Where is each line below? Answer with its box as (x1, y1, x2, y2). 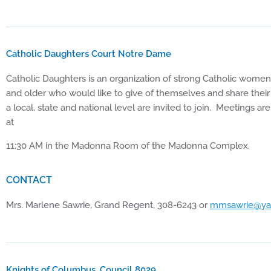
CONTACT (6, 174, 52, 186)
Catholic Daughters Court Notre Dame (6, 48, 171, 60)
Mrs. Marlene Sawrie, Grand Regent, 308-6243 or (6, 200, 210, 211)
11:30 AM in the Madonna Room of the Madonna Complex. (6, 140, 250, 152)
